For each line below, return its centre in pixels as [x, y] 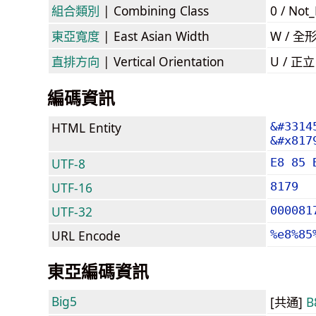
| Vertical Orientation [162, 61]
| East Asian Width [154, 36]
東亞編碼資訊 [98, 271]
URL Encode [86, 235]
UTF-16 [72, 187]
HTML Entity [86, 127]
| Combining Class [154, 10]
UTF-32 [72, 211]
